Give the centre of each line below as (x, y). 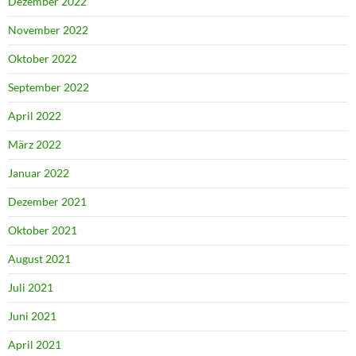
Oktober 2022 (43, 59)
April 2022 (35, 116)
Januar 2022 (39, 173)
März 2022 (35, 145)
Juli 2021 (31, 288)
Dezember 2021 (47, 202)
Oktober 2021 (43, 230)
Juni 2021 (32, 316)
